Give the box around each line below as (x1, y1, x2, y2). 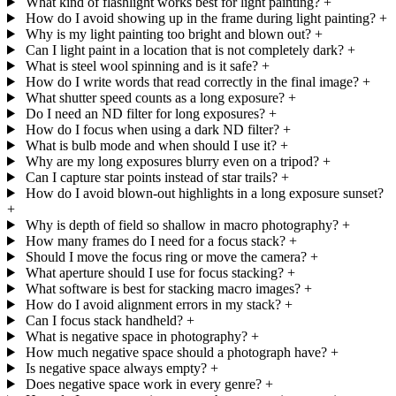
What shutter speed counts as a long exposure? (25, 89, 285, 105)
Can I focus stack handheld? (25, 312, 183, 328)
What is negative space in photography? (25, 328, 247, 344)
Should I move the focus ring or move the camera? (25, 248, 307, 264)
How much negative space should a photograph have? (25, 344, 327, 360)
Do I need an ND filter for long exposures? (25, 105, 265, 121)
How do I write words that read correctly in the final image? (25, 73, 359, 89)
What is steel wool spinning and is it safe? (25, 57, 258, 73)
